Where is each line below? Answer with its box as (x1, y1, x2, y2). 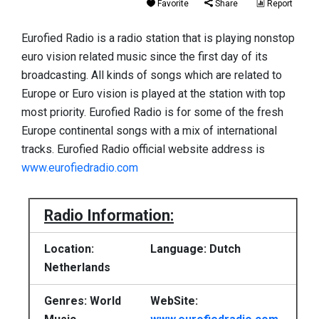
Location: (44, 241, 94, 256)
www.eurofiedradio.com (21, 161, 138, 174)
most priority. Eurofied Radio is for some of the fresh (21, 105, 283, 119)
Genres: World (44, 293, 121, 308)
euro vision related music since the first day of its (21, 50, 268, 63)
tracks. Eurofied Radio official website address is (21, 142, 265, 156)
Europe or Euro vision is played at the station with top (21, 87, 286, 100)
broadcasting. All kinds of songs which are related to (21, 68, 282, 82)
